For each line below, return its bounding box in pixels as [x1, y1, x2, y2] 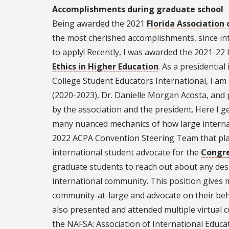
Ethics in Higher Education [52, 61, 158, 73]
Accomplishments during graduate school [52, 4, 223, 15]
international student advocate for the [52, 147, 201, 158]
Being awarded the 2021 [52, 18, 147, 30]
